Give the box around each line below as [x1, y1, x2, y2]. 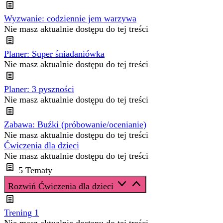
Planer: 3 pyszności [4, 84, 74, 95]
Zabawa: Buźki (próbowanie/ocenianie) [4, 119, 146, 130]
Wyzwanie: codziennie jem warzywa [4, 13, 136, 24]
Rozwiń [8, 181, 38, 192]
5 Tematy [18, 165, 52, 176]
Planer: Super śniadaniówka [4, 49, 105, 59]
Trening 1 [4, 208, 39, 218]
